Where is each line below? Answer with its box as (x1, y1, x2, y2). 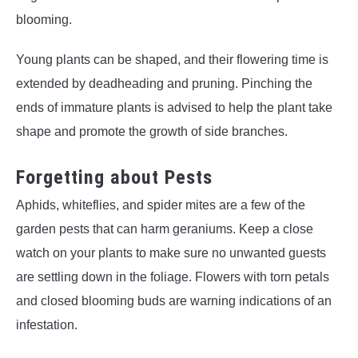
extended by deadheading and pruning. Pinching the (16, 77, 312, 91)
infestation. (16, 318, 78, 332)
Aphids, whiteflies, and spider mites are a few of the (16, 198, 305, 213)
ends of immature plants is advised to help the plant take (16, 101, 332, 115)
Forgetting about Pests (16, 166, 218, 189)
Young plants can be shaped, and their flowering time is (16, 53, 328, 67)
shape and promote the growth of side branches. (16, 125, 288, 139)
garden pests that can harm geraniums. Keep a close (16, 222, 313, 237)
